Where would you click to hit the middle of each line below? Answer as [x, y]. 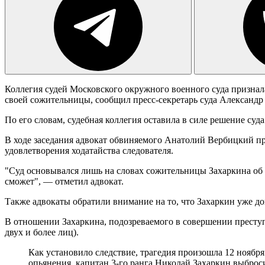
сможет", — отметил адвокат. [64, 181]
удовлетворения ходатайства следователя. [89, 150]
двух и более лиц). [42, 232]
